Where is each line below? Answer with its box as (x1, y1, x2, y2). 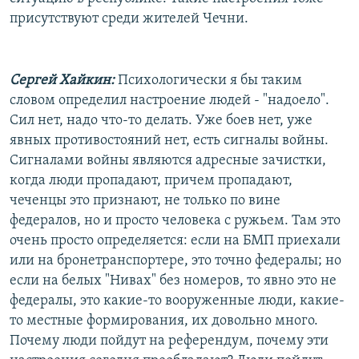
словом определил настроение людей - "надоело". (10, 92, 329, 108)
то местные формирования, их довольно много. (10, 313, 318, 329)
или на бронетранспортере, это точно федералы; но (10, 252, 341, 268)
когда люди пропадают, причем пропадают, (10, 172, 292, 188)
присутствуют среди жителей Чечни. (10, 10, 248, 26)
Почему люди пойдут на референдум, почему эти (10, 333, 329, 349)
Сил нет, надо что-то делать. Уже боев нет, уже (10, 112, 313, 128)
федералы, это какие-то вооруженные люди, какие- (10, 292, 345, 309)
